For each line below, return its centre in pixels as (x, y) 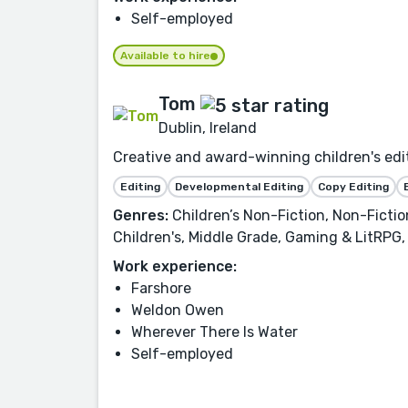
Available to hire (165, 56)
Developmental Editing (239, 186)
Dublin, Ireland (208, 127)
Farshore (161, 288)
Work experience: (175, 266)
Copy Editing (353, 186)
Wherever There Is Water (214, 331)
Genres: (141, 215)
